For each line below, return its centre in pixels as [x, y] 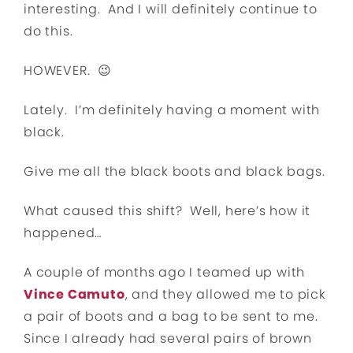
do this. [48, 31]
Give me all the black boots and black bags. [175, 171]
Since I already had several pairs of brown [168, 338]
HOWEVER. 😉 [68, 71]
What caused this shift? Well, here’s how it [167, 211]
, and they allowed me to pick [225, 294]
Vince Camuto [74, 294]
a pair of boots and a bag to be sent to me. [173, 316]
